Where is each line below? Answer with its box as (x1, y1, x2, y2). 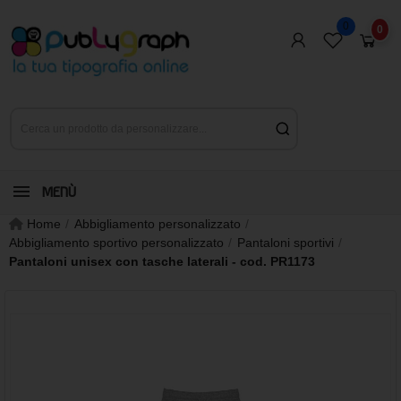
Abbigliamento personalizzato (74, 217, 241, 231)
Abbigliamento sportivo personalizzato (9, 235, 224, 250)
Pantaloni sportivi (237, 235, 334, 250)
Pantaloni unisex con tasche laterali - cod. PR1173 (9, 254, 315, 269)
